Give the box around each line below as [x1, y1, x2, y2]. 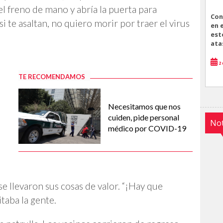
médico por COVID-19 [108, 123, 186, 133]
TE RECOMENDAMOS [18, 73, 85, 81]
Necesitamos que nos [108, 102, 181, 111]
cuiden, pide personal [108, 112, 179, 122]
